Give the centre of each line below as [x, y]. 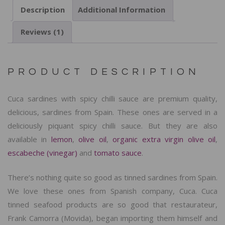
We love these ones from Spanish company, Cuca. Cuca [113, 191]
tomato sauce [118, 152]
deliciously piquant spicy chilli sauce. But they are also [113, 125]
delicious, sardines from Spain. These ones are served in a [113, 112]
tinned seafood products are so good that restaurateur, [113, 205]
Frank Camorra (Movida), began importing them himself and [113, 218]
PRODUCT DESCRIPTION [104, 72]
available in [29, 139]
